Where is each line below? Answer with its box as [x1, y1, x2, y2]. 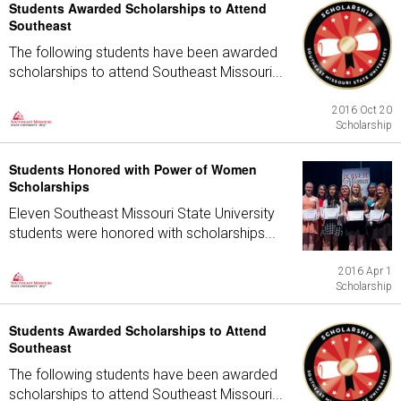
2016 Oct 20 [332, 104, 392, 116]
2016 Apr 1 [338, 265, 392, 277]
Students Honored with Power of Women [9, 160, 257, 178]
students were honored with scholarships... [9, 225, 276, 242]
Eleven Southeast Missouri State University [9, 205, 275, 222]
